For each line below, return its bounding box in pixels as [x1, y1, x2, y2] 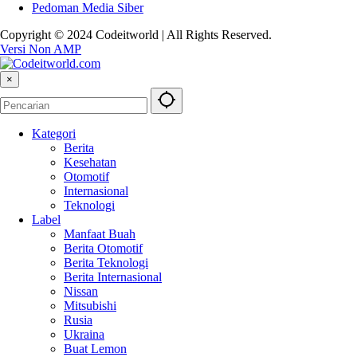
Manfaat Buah [64, 227, 135, 241]
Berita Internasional [64, 270, 162, 284]
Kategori [32, 127, 76, 141]
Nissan [64, 284, 98, 299]
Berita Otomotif [64, 241, 143, 256]
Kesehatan [64, 155, 116, 170]
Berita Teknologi [64, 256, 148, 270]
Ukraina [64, 328, 104, 342]
